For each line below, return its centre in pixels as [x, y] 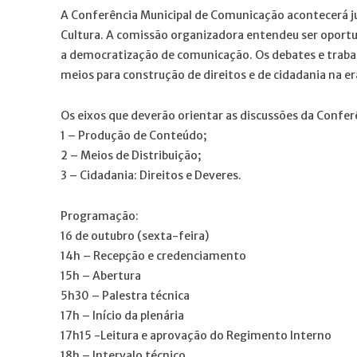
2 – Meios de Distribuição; [131, 155]
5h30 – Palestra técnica [125, 295]
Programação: [100, 216]
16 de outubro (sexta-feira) [135, 235]
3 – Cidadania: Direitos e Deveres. [151, 175]
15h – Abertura [101, 275]
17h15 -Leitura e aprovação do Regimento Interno [196, 335]
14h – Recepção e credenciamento [153, 255]
